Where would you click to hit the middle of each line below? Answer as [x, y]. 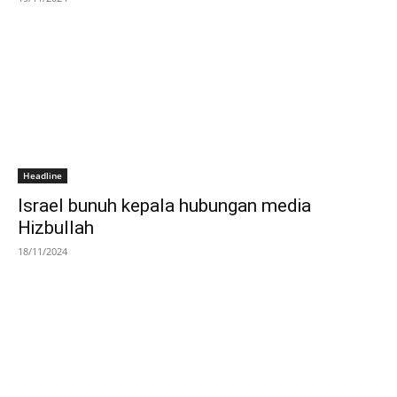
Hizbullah [56, 227]
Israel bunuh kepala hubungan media [164, 205]
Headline [43, 175]
